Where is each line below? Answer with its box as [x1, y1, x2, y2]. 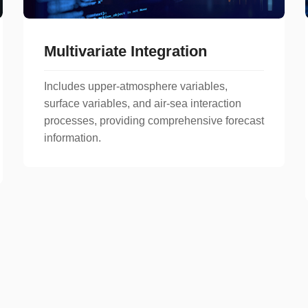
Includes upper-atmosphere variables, [44, 80, 228, 92]
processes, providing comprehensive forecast [44, 114, 264, 126]
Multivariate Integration [44, 42, 207, 60]
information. [44, 131, 101, 144]
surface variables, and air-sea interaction [44, 97, 241, 109]
